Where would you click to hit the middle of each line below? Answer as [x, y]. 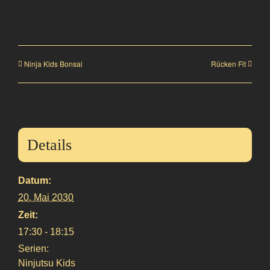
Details [49, 145]
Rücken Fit [228, 63]
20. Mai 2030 [46, 198]
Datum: [35, 181]
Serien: [33, 249]
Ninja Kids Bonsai [53, 63]
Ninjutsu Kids [47, 263]
